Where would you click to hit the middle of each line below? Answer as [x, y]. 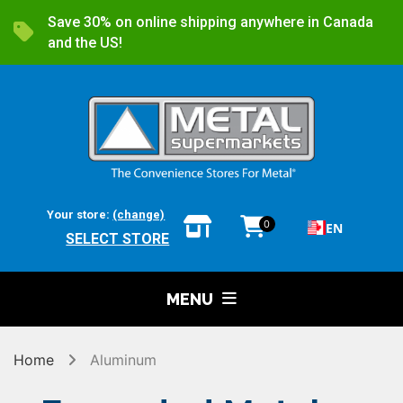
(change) [139, 214]
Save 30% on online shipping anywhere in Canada [210, 22]
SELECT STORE [118, 238]
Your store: [80, 214]
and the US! [85, 43]
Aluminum [123, 359]
